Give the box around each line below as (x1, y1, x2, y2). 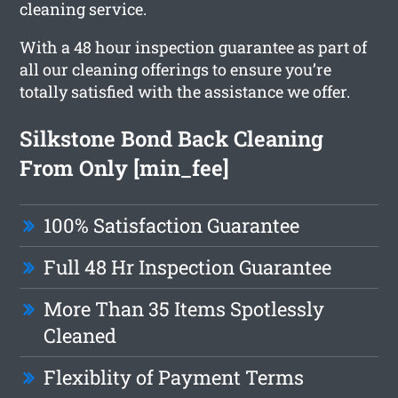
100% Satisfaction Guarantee (44, 211, 300, 238)
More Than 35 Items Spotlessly (44, 295, 325, 322)
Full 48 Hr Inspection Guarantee (44, 253, 332, 280)
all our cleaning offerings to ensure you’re (20, 58, 332, 80)
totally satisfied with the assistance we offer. (20, 80, 351, 102)
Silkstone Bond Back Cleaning (20, 123, 324, 153)
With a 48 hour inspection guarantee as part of (20, 36, 368, 58)
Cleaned (44, 322, 117, 348)
